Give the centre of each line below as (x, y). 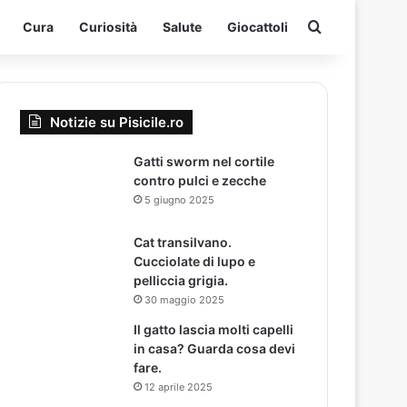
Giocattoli (258, 27)
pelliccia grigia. (181, 280)
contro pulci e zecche (200, 180)
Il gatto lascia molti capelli (214, 329)
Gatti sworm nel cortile (204, 161)
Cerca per (355, 27)
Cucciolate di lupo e (195, 261)
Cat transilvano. (183, 242)
